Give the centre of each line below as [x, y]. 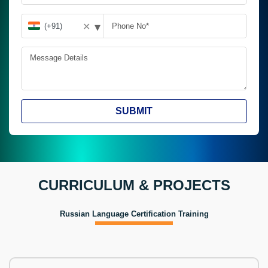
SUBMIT [134, 111]
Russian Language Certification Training [134, 214]
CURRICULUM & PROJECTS [134, 185]
